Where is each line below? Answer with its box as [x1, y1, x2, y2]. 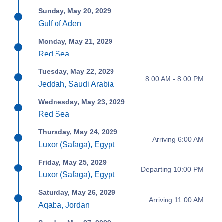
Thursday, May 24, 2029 [38, 128, 118, 136]
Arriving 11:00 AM [148, 195, 204, 204]
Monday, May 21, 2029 [38, 37, 113, 46]
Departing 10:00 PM [140, 165, 204, 173]
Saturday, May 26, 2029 [38, 188, 116, 197]
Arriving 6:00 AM [152, 135, 204, 143]
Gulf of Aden [38, 19, 82, 28]
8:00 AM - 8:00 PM [145, 74, 204, 83]
